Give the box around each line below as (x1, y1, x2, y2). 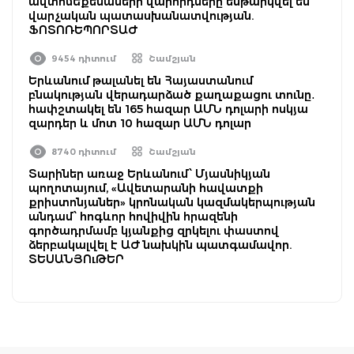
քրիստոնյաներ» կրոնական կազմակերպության (28, 194, 315, 209)
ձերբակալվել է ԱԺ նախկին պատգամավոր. (28, 237, 292, 252)
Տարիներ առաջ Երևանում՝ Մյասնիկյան (28, 166, 270, 181)
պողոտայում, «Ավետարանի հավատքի (28, 180, 263, 195)
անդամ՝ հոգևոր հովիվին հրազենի (28, 209, 238, 224)
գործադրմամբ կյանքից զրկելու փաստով (28, 223, 279, 238)
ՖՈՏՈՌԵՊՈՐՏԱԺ (28, 22, 137, 37)
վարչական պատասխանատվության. (28, 8, 254, 23)
